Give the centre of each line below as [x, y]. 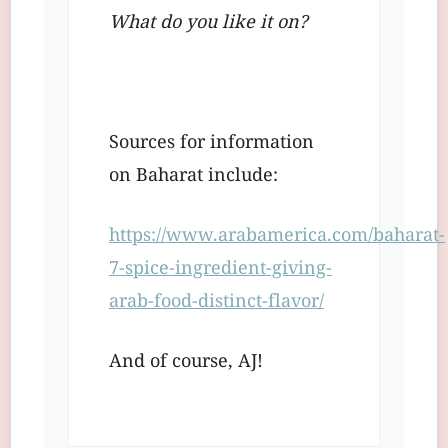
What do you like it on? [208, 24]
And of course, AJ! [186, 363]
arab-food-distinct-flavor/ [216, 303]
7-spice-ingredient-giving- [220, 270]
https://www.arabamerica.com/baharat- [277, 237]
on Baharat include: [193, 177]
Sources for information [211, 144]
